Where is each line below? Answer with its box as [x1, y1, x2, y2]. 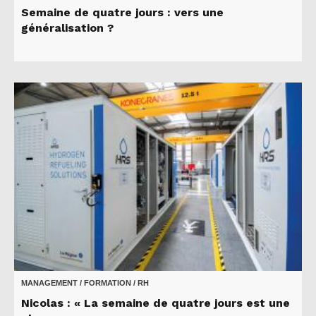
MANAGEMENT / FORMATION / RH [21, 279, 149, 288]
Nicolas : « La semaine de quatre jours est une [21, 296, 290, 310]
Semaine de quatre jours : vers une [21, 6, 224, 20]
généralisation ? [21, 21, 114, 35]
